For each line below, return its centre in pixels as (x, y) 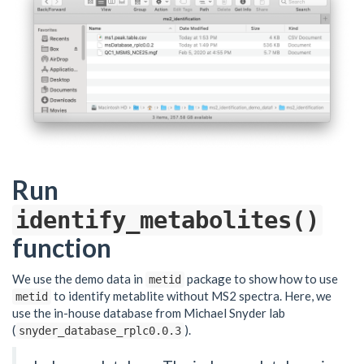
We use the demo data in (79, 278)
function (62, 248)
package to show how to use (261, 278)
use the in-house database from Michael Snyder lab (149, 312)
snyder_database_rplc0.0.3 (100, 330)
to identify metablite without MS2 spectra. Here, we (191, 295)
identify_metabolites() (167, 221)
